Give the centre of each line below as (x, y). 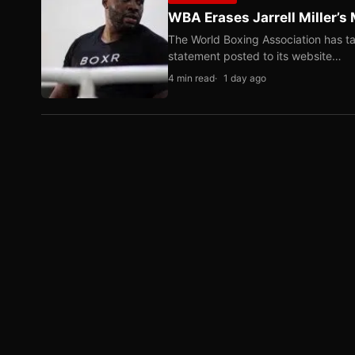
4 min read (191, 78)
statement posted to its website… (255, 56)
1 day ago (245, 78)
